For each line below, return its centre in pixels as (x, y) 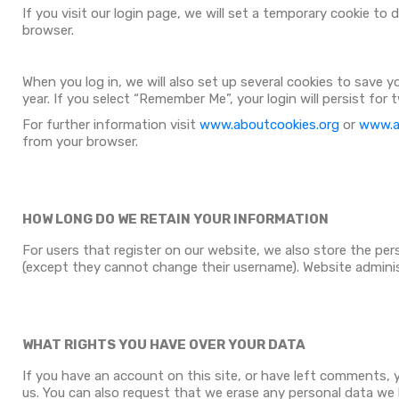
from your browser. (80, 142)
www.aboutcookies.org (269, 125)
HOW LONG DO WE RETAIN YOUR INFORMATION (175, 219)
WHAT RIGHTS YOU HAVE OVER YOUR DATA (164, 345)
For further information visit (111, 125)
